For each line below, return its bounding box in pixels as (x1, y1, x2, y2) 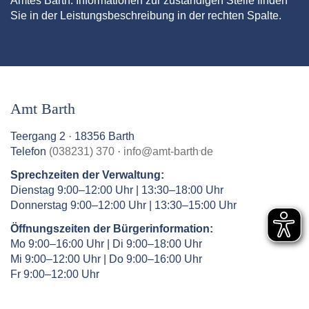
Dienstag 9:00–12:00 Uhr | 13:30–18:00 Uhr (10, 184, 223, 197)
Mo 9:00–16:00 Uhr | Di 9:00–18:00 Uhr (10, 238, 202, 250)
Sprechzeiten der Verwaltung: (10, 169, 164, 181)
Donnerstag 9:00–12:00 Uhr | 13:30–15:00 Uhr (10, 199, 237, 212)
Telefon (10, 146, 49, 158)
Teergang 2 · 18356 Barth (10, 130, 134, 143)
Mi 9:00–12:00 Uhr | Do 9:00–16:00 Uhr (10, 253, 202, 266)
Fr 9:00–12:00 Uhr (10, 268, 99, 281)
